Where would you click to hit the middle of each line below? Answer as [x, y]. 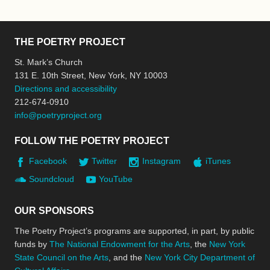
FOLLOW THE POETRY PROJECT [92, 141]
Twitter [104, 161]
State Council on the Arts [61, 257]
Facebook [48, 161]
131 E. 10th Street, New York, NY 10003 [91, 76]
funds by [32, 244]
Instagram [161, 161]
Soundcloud [51, 179]
